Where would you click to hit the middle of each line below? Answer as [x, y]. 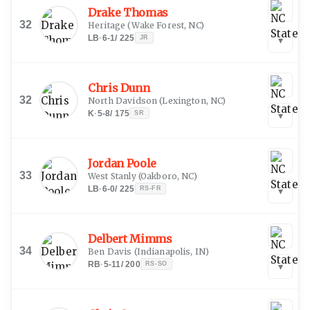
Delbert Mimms [130, 238]
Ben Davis [110, 251]
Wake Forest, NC [166, 25]
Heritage [107, 25]
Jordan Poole [122, 163]
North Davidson [123, 100]
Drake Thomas [128, 12]
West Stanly [112, 176]
